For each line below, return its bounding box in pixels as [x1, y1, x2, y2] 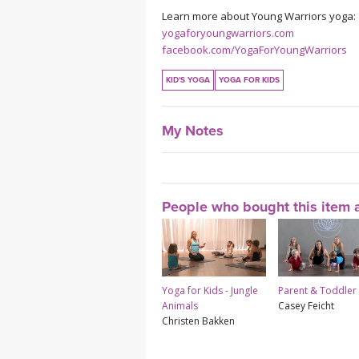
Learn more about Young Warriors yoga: [162, 8, 356, 23]
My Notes [162, 121, 224, 139]
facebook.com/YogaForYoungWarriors [162, 42, 347, 57]
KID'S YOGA [166, 75, 210, 85]
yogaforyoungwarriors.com [162, 25, 294, 40]
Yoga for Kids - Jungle [162, 284, 258, 298]
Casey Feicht [278, 299, 334, 313]
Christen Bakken [162, 314, 235, 329]
